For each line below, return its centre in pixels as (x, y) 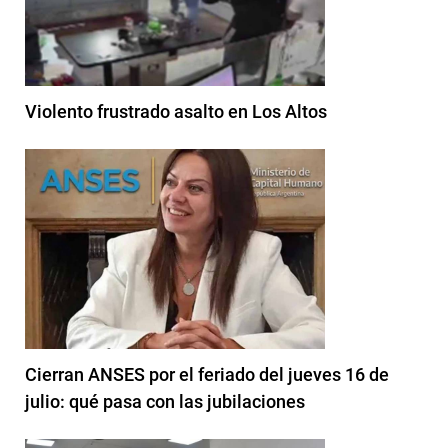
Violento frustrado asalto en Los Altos (176, 111)
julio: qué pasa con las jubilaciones (165, 401)
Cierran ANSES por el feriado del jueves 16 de (207, 374)
